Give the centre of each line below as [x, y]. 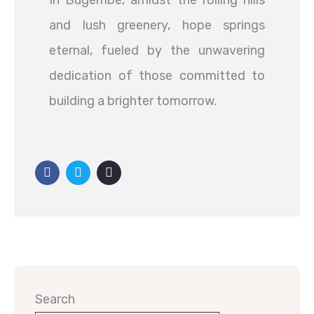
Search [55, 299]
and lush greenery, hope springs [157, 25]
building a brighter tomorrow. [133, 101]
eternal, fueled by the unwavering [157, 50]
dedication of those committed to [157, 76]
